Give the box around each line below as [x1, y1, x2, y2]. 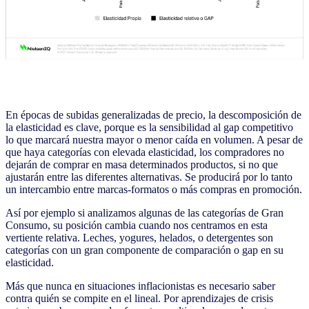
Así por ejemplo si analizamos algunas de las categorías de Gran [6, 207, 283, 219]
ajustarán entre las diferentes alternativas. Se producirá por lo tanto [6, 171, 292, 183]
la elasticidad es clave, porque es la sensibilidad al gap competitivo [6, 121, 293, 134]
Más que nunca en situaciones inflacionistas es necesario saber [6, 280, 275, 292]
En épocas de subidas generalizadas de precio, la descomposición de [6, 109, 301, 121]
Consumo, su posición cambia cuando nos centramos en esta [6, 219, 268, 232]
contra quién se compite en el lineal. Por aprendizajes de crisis [6, 292, 273, 305]
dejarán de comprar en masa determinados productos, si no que [6, 159, 278, 171]
